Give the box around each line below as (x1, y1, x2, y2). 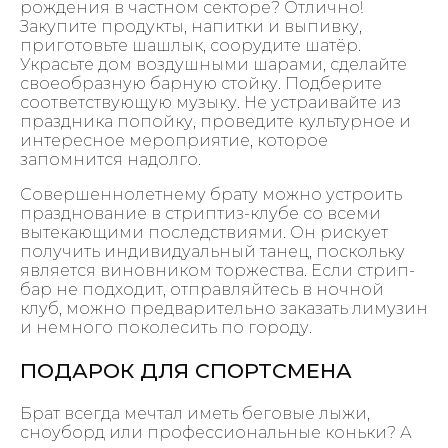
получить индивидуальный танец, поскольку (20, 242, 405, 262)
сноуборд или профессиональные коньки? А (20, 422, 412, 442)
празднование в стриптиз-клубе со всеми (20, 204, 381, 224)
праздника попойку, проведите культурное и (20, 112, 411, 132)
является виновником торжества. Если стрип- (20, 261, 415, 281)
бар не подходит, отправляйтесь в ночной (20, 280, 384, 300)
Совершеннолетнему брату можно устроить (20, 185, 402, 205)
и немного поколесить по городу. (20, 318, 312, 338)
